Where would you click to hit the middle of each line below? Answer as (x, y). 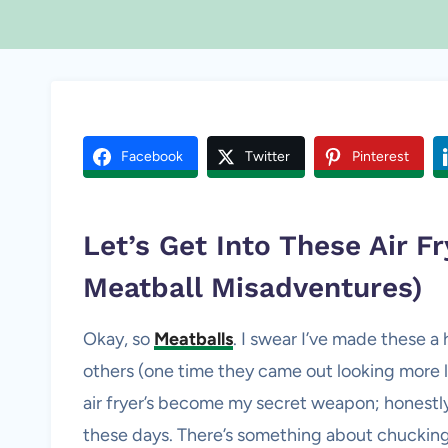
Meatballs (193, 339)
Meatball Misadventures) (253, 287)
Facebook (152, 156)
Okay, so (118, 339)
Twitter (267, 156)
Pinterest (380, 156)
